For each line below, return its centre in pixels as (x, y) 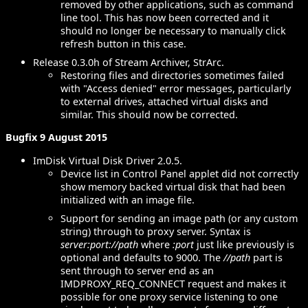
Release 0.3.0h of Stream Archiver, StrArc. (129, 63)
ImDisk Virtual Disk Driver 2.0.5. (108, 160)
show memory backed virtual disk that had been (173, 186)
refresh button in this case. (123, 44)
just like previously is (244, 244)
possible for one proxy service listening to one (169, 296)
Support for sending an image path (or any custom (179, 218)
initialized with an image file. (128, 199)
